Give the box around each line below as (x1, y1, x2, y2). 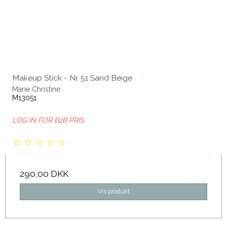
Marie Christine (12, 85, 60, 94)
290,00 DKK (20, 169, 68, 179)
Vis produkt (97, 187, 130, 196)
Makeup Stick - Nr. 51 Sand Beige (12, 73, 132, 83)
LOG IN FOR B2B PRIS (12, 116, 84, 125)
